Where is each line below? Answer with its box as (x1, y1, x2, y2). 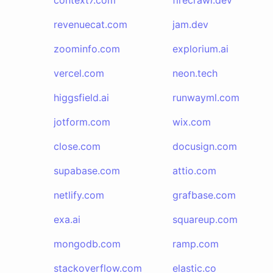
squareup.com (172, 213, 238, 225)
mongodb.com (54, 238, 121, 250)
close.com (54, 140, 101, 152)
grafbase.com (172, 189, 236, 201)
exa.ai (54, 213, 80, 225)
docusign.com (172, 140, 237, 152)
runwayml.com (172, 91, 239, 104)
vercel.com (54, 67, 104, 79)
